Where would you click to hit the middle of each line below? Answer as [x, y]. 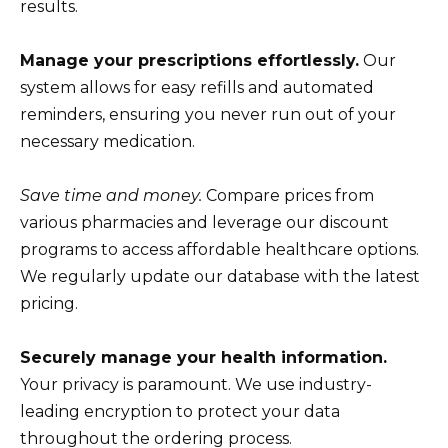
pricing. [49, 304]
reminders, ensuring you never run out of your [208, 114]
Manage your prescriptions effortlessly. [189, 60]
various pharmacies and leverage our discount [204, 223]
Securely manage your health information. [203, 358]
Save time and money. [111, 196]
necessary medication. [107, 141]
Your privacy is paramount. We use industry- [196, 385]
